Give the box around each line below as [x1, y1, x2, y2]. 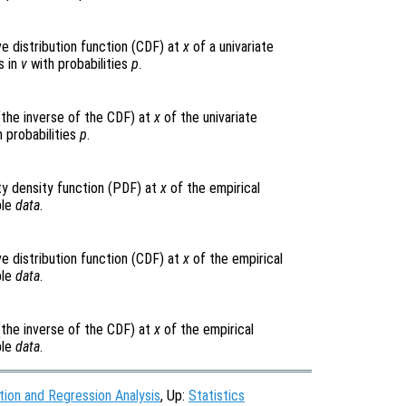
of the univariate [160, 109, 257, 127]
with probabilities [27, 55, 131, 73]
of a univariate [189, 38, 274, 56]
